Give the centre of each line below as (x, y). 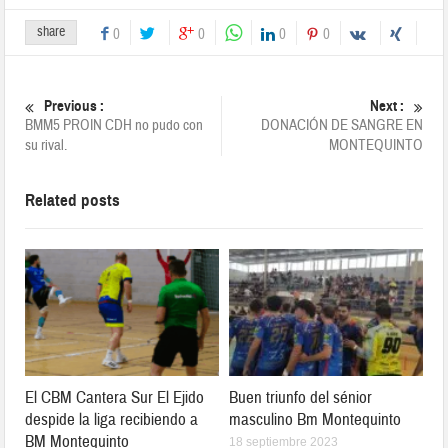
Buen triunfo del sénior (300, 398)
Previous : (74, 105)
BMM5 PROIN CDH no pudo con (114, 125)
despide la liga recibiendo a (112, 420)
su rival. (46, 145)
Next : (386, 105)
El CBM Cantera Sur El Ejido (115, 398)
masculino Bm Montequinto (315, 420)
